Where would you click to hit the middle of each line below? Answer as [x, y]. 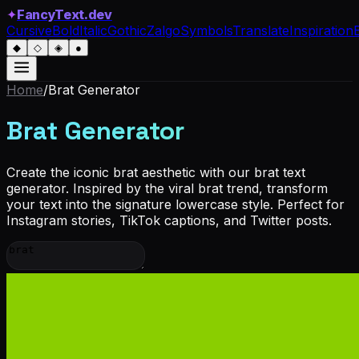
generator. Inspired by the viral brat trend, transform [167, 188]
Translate [261, 30]
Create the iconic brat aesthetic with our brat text [156, 172]
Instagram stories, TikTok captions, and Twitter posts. [169, 220]
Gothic [127, 30]
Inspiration [321, 30]
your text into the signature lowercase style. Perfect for [175, 204]
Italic [93, 30]
